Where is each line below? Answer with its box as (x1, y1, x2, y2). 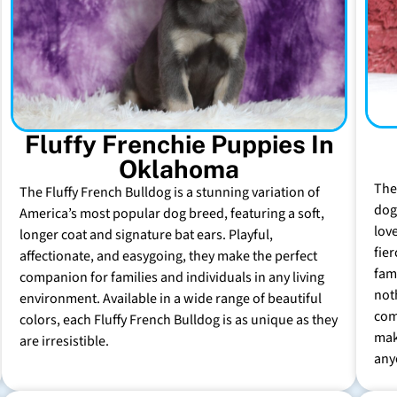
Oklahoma (119, 153, 239, 183)
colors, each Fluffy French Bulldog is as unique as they (19, 309, 338, 330)
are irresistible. (19, 331, 109, 351)
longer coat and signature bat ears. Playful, (19, 224, 273, 245)
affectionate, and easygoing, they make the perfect (19, 245, 317, 266)
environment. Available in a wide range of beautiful (19, 288, 322, 308)
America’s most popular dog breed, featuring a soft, (19, 203, 324, 223)
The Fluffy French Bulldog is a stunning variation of (19, 182, 320, 202)
